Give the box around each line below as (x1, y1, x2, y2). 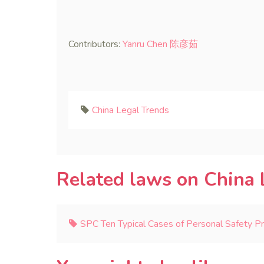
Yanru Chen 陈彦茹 (123, 38, 198, 51)
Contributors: (68, 38, 123, 51)
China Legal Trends (92, 104, 169, 117)
